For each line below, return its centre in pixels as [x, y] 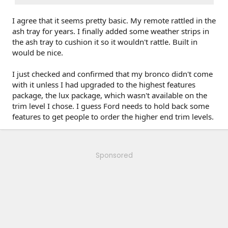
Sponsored [114, 155]
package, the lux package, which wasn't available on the [110, 95]
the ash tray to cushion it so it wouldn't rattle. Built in [105, 42]
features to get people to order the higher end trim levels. [113, 117]
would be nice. [38, 52]
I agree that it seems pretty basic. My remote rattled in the [114, 20]
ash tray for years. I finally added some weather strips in [111, 31]
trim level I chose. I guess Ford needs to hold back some [111, 106]
